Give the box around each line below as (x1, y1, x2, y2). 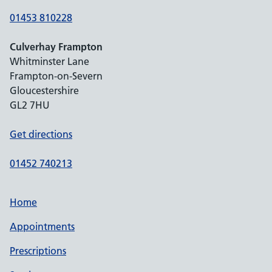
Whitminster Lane (10, 55, 89, 67)
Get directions (10, 128, 72, 140)
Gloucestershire (10, 84, 79, 97)
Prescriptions (10, 245, 66, 257)
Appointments (10, 220, 75, 233)
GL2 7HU (10, 99, 50, 111)
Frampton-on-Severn (10, 70, 103, 82)
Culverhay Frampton (10, 41, 103, 53)
